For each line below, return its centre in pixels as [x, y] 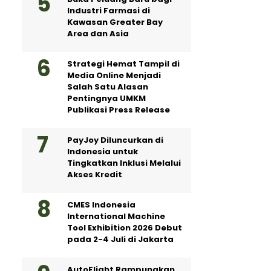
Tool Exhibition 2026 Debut [125, 228]
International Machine [116, 216]
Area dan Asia [98, 34]
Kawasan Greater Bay [115, 22]
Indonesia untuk [103, 152]
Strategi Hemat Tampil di [123, 64]
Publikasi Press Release [119, 110]
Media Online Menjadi [114, 75]
